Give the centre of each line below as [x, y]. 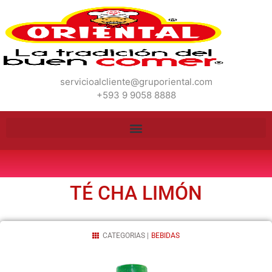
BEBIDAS [165, 236]
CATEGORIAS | [126, 236]
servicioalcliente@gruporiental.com [136, 82]
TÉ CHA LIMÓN [136, 193]
